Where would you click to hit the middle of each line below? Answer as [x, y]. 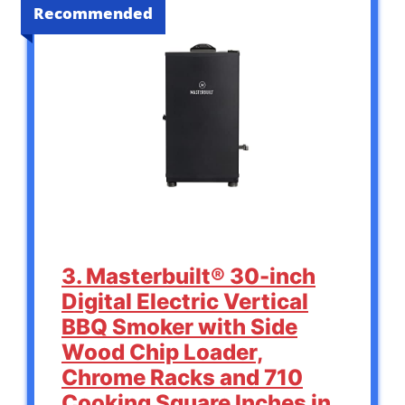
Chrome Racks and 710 [182, 378]
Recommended [93, 13]
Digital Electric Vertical [185, 302]
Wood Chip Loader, [162, 353]
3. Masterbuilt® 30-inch [188, 277]
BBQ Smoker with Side [179, 327]
